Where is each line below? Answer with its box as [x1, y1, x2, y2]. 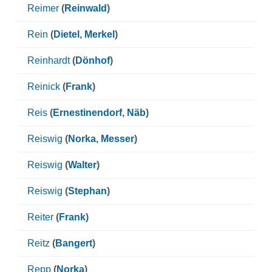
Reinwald [64, 3, 107, 13]
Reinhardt [27, 55, 70, 66]
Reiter [27, 212, 53, 222]
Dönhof [75, 55, 110, 66]
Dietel [53, 29, 80, 39]
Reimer [27, 3, 59, 13]
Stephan [68, 186, 107, 196]
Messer [101, 134, 134, 144]
